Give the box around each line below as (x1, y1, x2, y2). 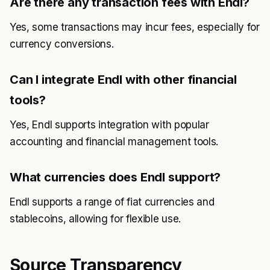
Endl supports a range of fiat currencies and (10, 196, 215, 208)
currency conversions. (10, 38, 114, 50)
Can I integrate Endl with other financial (10, 72, 237, 87)
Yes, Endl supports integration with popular (10, 119, 209, 131)
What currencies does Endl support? (10, 170, 221, 184)
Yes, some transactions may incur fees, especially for (10, 21, 260, 33)
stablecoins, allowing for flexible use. (10, 213, 181, 225)
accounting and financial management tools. (10, 136, 219, 148)
